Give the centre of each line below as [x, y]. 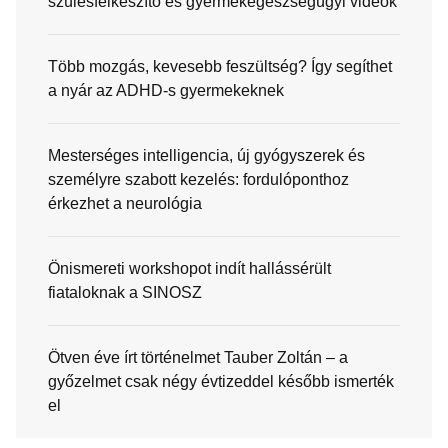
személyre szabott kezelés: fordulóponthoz [198, 180]
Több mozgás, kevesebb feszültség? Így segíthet [220, 67]
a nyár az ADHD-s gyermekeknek [166, 91]
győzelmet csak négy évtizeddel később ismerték [221, 382]
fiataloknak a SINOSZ [125, 293]
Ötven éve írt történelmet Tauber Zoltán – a [198, 358]
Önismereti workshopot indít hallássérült [189, 269]
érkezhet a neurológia [125, 204]
